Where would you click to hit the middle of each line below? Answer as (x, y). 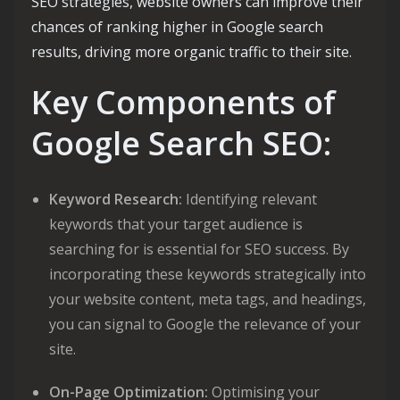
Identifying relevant (250, 199)
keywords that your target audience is (176, 224)
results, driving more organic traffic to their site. (192, 52)
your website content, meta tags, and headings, (208, 299)
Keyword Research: (116, 199)
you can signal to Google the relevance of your (205, 324)
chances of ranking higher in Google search (177, 27)
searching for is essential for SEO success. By (199, 249)
